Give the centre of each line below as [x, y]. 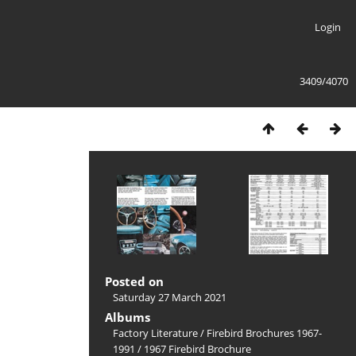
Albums [128, 317]
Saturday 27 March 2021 [170, 297]
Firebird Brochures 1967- [264, 333]
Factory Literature [155, 333]
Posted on [134, 281]
